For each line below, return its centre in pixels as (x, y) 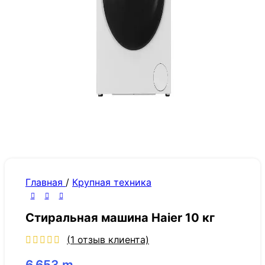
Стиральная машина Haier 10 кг (120, 217)
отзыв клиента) (112, 239)
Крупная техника (112, 182)
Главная (46, 182)
